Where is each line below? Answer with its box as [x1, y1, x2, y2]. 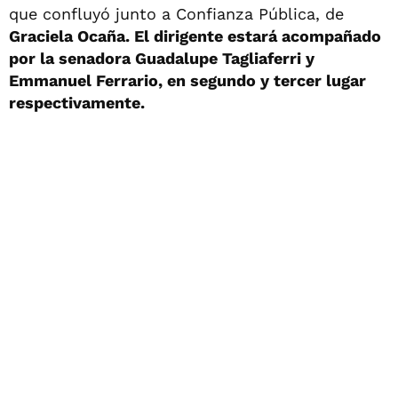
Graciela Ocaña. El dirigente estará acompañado [9, 26, 381, 45]
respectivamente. [9, 92, 145, 112]
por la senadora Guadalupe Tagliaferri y [9, 48, 314, 68]
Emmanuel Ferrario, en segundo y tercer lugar [9, 70, 366, 90]
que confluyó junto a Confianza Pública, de [9, 4, 344, 23]
